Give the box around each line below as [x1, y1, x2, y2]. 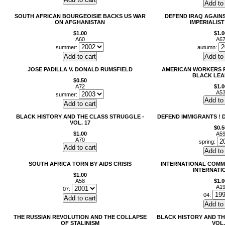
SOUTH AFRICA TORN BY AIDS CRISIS [28, 161, 132, 167]
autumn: [197, 44, 218, 50]
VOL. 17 [69, 120, 90, 126]
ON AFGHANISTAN [55, 19, 105, 25]
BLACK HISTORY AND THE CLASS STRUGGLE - [16, 114, 144, 120]
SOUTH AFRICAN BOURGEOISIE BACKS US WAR [14, 13, 146, 19]
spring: [199, 139, 217, 145]
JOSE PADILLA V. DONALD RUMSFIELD [27, 66, 133, 72]
